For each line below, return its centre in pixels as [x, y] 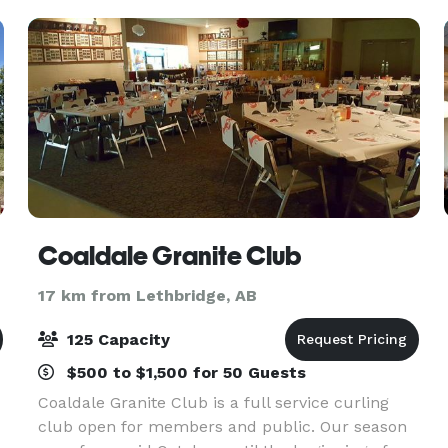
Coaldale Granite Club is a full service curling [213, 402]
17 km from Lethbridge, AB [147, 295]
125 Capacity [115, 339]
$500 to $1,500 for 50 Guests [183, 372]
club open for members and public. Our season [222, 426]
